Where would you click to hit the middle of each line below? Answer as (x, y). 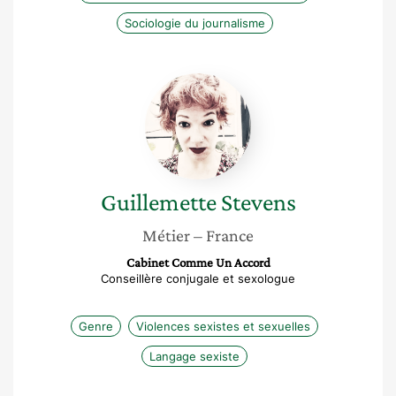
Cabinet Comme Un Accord (198, 263)
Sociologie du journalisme (194, 23)
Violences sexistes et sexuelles (223, 326)
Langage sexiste (194, 356)
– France (224, 235)
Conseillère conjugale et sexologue (198, 278)
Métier (166, 235)
